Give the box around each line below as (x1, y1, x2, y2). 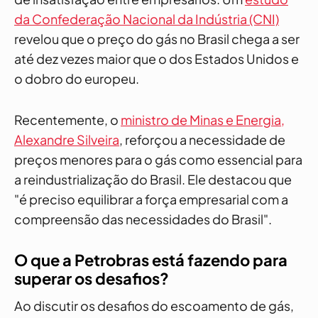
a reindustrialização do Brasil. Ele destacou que (14, 171, 292, 187)
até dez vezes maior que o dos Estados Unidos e (14, 50, 299, 67)
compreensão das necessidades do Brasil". (14, 211, 272, 227)
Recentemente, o (14, 111, 121, 128)
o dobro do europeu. (14, 70, 139, 87)
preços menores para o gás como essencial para (14, 151, 302, 168)
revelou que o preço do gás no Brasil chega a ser (14, 31, 300, 47)
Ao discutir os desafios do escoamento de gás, (14, 297, 294, 314)
